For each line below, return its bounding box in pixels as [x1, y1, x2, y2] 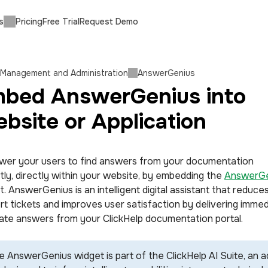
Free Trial [42, 16, 80, 27]
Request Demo [80, 16, 138, 27]
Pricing [16, 16, 42, 27]
